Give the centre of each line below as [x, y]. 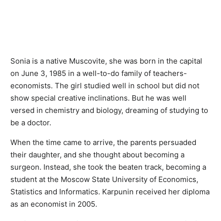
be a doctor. [31, 122]
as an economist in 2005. [54, 204]
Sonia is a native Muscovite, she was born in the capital [106, 61]
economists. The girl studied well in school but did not [105, 85]
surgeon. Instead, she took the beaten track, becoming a [108, 167]
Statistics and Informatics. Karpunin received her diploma [110, 191]
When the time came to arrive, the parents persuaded [103, 142]
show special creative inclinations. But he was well [98, 98]
